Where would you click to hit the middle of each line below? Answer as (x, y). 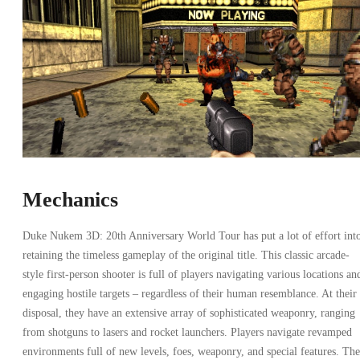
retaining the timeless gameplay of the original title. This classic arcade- (186, 256)
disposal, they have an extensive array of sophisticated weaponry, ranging (189, 313)
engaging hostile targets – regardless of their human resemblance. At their (190, 294)
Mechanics (70, 200)
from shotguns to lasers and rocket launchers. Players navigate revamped (187, 333)
